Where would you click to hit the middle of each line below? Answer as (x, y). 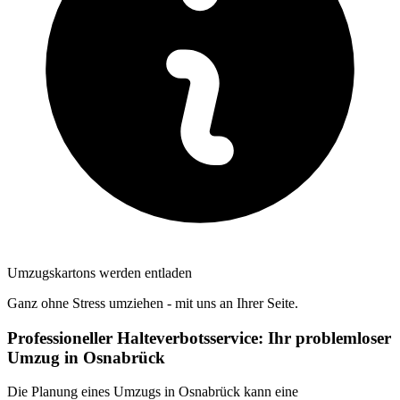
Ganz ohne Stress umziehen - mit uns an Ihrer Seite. (153, 303)
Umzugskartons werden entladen (100, 272)
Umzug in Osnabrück (86, 357)
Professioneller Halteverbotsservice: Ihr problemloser (199, 337)
